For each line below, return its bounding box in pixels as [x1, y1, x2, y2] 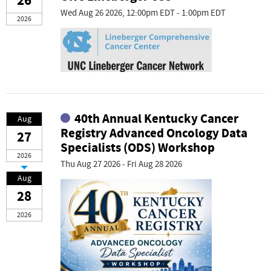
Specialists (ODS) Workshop [60, 139, 215, 157]
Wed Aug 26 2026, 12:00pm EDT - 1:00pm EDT [60, 7, 226, 19]
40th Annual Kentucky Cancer [74, 110, 239, 128]
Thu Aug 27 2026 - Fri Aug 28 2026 [60, 158, 182, 170]
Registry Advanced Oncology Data [60, 125, 247, 142]
